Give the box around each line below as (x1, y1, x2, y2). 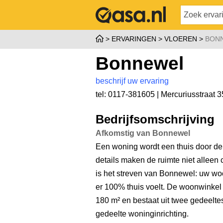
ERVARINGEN (111, 35, 156, 43)
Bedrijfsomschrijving (96, 113, 215, 126)
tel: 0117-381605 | (96, 90, 161, 99)
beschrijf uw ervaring (96, 77, 169, 85)
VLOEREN (164, 35, 197, 43)
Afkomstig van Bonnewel (96, 129, 190, 137)
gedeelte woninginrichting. (96, 210, 189, 218)
